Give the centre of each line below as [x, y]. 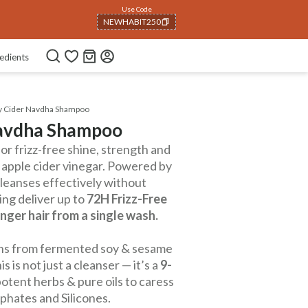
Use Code [136, 9]
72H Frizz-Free [127, 199]
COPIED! [120, 53]
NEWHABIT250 [132, 21]
